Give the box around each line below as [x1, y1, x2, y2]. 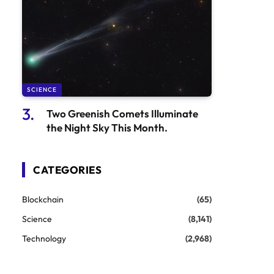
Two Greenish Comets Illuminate [46, 106, 198, 120]
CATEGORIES [33, 163, 102, 176]
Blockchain [22, 193, 64, 205]
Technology [22, 232, 66, 244]
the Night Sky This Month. [46, 120, 168, 134]
